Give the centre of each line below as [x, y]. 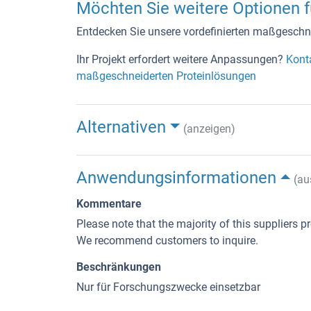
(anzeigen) [209, 128]
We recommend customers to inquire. [167, 240]
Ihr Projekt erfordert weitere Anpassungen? [181, 59]
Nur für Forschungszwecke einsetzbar [168, 287]
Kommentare [109, 203]
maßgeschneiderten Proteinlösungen [166, 76]
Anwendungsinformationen [176, 177]
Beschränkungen [119, 267]
